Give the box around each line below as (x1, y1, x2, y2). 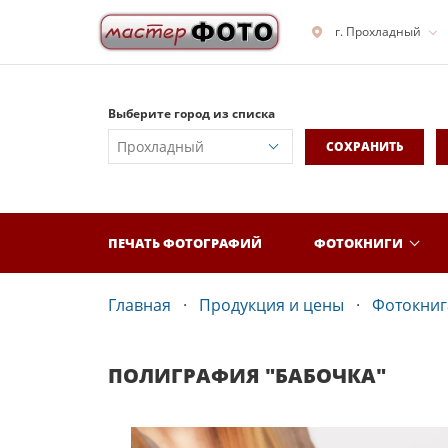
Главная (108, 294, 171, 316)
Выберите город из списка (108, 105, 275, 122)
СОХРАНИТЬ (325, 138, 403, 155)
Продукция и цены (199, 294, 344, 316)
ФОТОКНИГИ (314, 233, 403, 252)
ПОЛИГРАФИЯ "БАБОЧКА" (108, 362, 386, 389)
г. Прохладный (335, 23, 421, 40)
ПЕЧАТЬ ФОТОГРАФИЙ (108, 233, 262, 252)
